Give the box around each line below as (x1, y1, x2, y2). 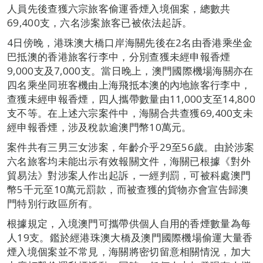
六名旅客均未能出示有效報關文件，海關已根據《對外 (7, 154, 251, 168)
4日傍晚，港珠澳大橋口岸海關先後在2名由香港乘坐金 (7, 36, 253, 49)
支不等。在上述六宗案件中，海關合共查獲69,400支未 (7, 106, 254, 120)
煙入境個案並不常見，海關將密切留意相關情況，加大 (7, 245, 251, 258)
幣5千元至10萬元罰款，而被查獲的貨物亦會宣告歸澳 (7, 183, 249, 196)
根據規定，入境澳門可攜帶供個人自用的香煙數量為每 (7, 217, 251, 230)
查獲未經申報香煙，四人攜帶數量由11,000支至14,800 (7, 92, 255, 106)
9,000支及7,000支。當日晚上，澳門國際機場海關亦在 (7, 64, 254, 77)
